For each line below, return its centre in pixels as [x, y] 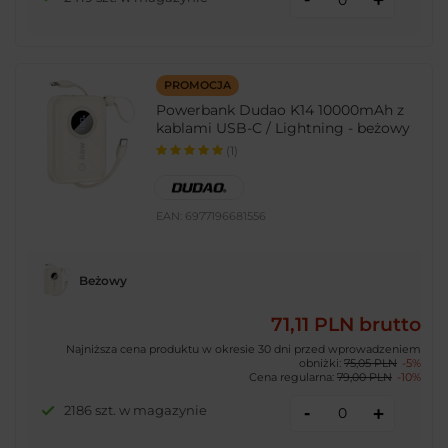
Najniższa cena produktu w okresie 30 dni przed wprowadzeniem [243, 348]
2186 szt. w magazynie [135, 410]
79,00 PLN [364, 376]
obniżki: [321, 362]
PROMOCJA [197, 85]
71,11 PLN [312, 325]
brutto [387, 325]
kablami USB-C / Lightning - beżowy [283, 128]
